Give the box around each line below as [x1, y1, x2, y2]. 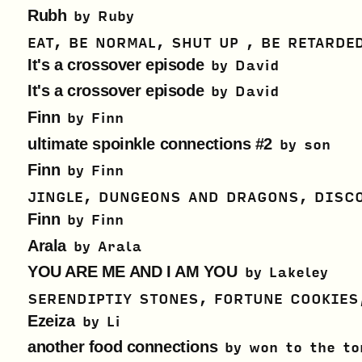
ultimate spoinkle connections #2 [27, 134, 272, 153]
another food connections [27, 338, 218, 356]
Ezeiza [27, 311, 75, 330]
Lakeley [268, 264, 328, 282]
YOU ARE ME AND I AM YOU [27, 263, 238, 281]
